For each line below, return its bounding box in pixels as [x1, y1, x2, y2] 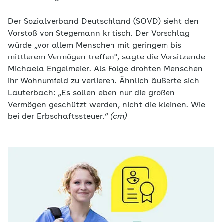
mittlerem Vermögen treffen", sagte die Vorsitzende [8, 54, 205, 61]
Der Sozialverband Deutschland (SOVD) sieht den [8, 18, 199, 26]
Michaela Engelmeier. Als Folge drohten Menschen [8, 65, 203, 73]
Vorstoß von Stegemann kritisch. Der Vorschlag [8, 30, 190, 38]
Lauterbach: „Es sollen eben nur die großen [8, 89, 175, 97]
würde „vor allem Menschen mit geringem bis [8, 42, 181, 50]
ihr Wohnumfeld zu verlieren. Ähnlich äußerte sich [8, 77, 199, 85]
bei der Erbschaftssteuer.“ [8, 113, 111, 121]
